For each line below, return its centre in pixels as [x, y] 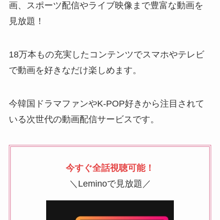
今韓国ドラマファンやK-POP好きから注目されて [106, 103]
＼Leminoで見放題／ [110, 183]
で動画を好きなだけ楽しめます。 [75, 70]
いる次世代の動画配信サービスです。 [84, 119]
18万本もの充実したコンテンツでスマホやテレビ [106, 55]
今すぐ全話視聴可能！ [110, 168]
